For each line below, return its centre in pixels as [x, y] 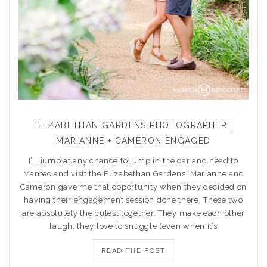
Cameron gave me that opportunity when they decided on [133, 187]
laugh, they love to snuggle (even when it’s [133, 226]
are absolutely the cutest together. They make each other [133, 213]
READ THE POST [133, 251]
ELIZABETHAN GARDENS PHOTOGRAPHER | [133, 125]
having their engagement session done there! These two [133, 200]
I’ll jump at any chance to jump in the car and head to [133, 161]
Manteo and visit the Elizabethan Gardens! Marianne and [133, 174]
